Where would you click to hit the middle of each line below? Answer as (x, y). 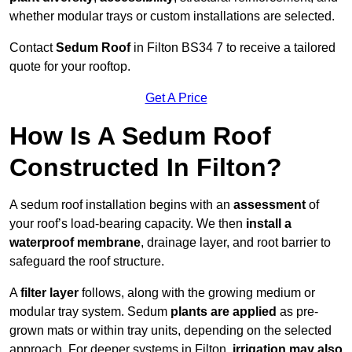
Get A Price (176, 98)
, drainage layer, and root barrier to (236, 243)
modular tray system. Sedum (90, 312)
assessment (269, 205)
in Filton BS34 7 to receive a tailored (233, 48)
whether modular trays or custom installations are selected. (172, 16)
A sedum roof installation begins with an (121, 205)
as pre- (297, 312)
